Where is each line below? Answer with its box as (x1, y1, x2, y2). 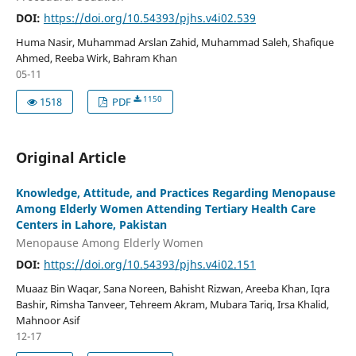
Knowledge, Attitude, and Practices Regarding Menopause (15, 184, 335, 200)
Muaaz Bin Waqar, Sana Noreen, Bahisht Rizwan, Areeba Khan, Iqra (15, 281, 330, 296)
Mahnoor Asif (15, 313, 79, 328)
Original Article (15, 147, 126, 167)
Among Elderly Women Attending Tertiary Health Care (15, 200, 315, 216)
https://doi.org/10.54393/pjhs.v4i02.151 (43, 257, 256, 273)
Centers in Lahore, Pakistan (15, 216, 167, 232)
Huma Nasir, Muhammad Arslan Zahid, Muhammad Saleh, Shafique (15, 34, 334, 49)
